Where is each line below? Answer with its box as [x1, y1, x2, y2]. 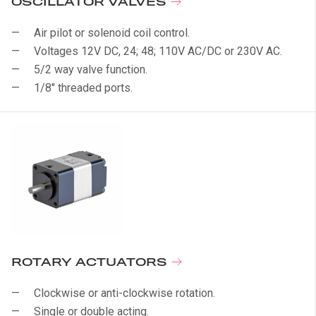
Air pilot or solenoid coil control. [34, 26, 190, 39]
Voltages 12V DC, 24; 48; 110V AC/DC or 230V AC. [34, 44, 282, 58]
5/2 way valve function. [34, 63, 147, 76]
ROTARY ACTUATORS [11, 256, 171, 269]
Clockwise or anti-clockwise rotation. [34, 286, 215, 300]
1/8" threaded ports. [34, 81, 133, 95]
